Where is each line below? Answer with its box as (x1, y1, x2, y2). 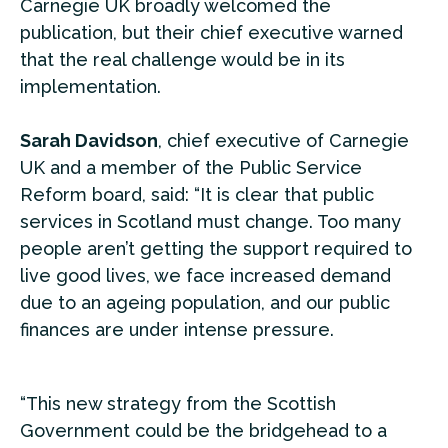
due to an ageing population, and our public (20, 292, 390, 314)
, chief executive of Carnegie (158, 130, 409, 152)
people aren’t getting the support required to (20, 238, 412, 260)
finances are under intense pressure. (20, 319, 334, 341)
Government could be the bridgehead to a (20, 420, 387, 442)
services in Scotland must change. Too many (20, 211, 401, 233)
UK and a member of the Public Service (20, 157, 362, 179)
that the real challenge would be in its (20, 49, 345, 71)
